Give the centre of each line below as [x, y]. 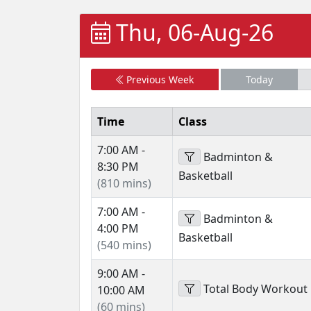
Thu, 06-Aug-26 [192, 32]
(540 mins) [124, 245]
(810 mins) [124, 183]
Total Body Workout [254, 289]
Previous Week [158, 79]
